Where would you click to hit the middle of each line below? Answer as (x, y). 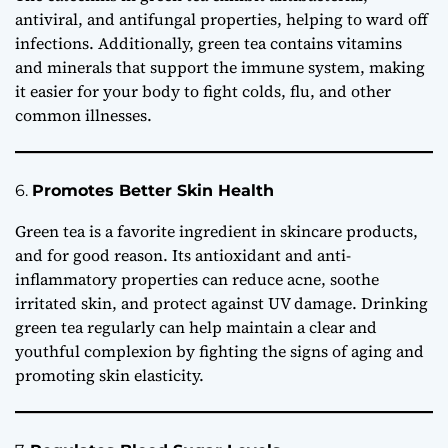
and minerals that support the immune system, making (220, 67)
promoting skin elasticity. (109, 375)
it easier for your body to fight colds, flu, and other (203, 91)
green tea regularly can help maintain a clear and (196, 327)
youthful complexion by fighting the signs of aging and (219, 351)
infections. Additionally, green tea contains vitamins (208, 43)
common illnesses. (83, 115)
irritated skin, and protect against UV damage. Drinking (221, 303)
